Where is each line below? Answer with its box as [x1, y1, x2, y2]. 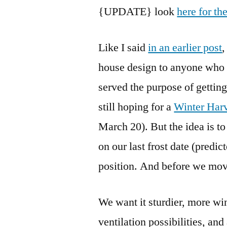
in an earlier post [148, 40, 222, 55]
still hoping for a [98, 99, 174, 114]
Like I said [98, 40, 148, 55]
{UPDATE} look [98, 4, 177, 19]
